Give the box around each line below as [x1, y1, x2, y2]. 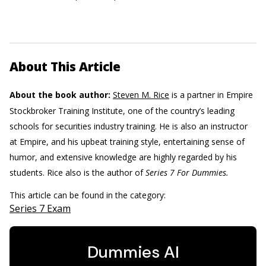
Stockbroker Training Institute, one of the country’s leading [9, 105, 235, 116]
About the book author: [9, 89, 110, 100]
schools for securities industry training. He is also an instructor [9, 121, 248, 132]
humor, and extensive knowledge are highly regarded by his [9, 151, 237, 163]
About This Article [9, 58, 121, 75]
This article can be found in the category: [9, 189, 168, 201]
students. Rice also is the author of [9, 167, 145, 178]
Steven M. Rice [113, 89, 169, 100]
